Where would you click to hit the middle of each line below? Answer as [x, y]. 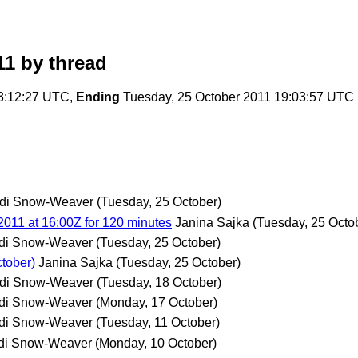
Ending [98, 97]
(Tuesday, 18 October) [159, 283]
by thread [61, 63]
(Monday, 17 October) [157, 303]
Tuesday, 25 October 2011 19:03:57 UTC [237, 97]
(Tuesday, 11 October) [158, 323]
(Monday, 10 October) [156, 343]
